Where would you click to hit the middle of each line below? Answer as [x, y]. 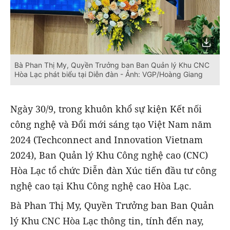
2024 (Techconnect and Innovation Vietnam [107, 140]
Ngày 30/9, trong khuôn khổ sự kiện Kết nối [106, 109]
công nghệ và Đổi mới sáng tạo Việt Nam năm [111, 124]
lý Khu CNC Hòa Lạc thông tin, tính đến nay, [107, 221]
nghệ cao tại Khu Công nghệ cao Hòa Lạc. [101, 186]
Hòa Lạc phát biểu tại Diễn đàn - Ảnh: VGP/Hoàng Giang [109, 74]
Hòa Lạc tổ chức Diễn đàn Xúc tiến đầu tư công [113, 171]
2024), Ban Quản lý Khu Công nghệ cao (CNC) [109, 155]
